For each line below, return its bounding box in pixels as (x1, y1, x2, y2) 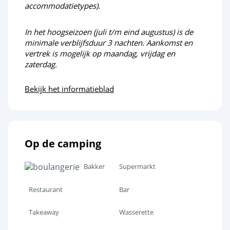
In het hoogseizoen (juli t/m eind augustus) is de (25, 27, 193, 37)
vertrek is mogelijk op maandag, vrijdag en (25, 48, 175, 59)
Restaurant (29, 185, 63, 195)
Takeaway (29, 207, 59, 217)
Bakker (84, 162, 105, 171)
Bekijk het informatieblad (25, 84, 114, 94)
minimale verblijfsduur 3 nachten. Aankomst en (25, 37, 193, 48)
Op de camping (25, 137, 101, 151)
